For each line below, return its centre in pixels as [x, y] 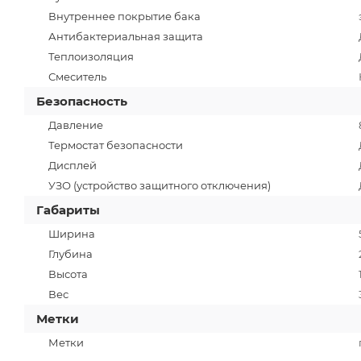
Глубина [71, 253]
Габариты [68, 210]
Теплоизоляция [91, 56]
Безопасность [82, 101]
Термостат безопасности [116, 145]
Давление [76, 124]
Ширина [72, 233]
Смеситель [77, 76]
